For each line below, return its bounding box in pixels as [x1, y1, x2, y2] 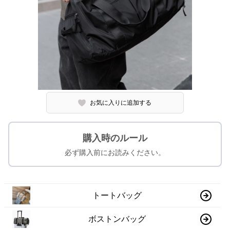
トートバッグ [92, 190, 142, 200]
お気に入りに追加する [90, 99, 152, 106]
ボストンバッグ [88, 214, 146, 223]
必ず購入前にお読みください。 [65, 148, 165, 157]
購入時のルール [83, 133, 147, 143]
